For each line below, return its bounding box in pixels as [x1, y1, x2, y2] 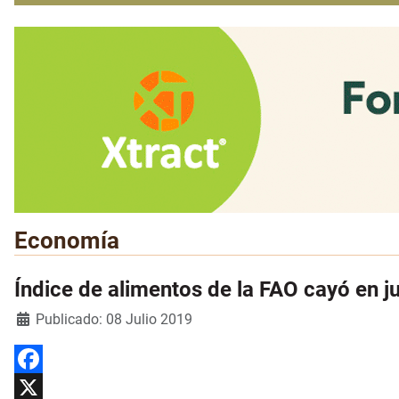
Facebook [14, 380, 69, 395]
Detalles [13, 310, 61, 325]
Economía [14, 227, 119, 255]
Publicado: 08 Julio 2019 [36, 311, 192, 329]
